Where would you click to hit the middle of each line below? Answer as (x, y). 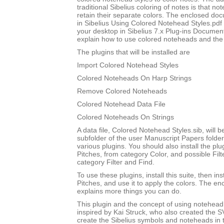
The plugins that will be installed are (133, 52)
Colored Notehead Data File (121, 104)
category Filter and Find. (116, 162)
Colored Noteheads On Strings (125, 117)
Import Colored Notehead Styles (128, 65)
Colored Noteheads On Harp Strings (134, 78)
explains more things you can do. (129, 191)
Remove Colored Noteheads (122, 91)
